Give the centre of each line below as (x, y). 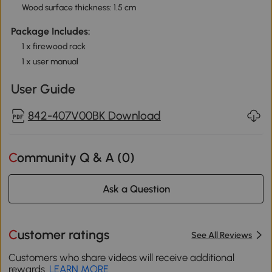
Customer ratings (64, 235)
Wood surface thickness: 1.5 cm (79, 7)
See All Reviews (222, 235)
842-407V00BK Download (94, 116)
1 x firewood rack (53, 46)
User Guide (43, 89)
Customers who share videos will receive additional (122, 257)
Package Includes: (50, 31)
